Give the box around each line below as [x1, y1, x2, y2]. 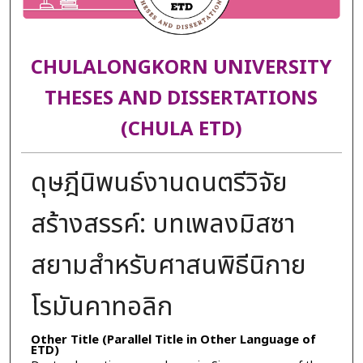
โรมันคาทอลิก [30, 287, 173, 327]
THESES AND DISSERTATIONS [45, 84, 318, 114]
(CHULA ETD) [120, 115, 242, 145]
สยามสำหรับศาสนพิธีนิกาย [30, 246, 306, 285]
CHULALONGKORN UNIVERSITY [31, 53, 332, 83]
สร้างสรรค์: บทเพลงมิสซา [30, 204, 295, 244]
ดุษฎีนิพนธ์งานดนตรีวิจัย [30, 163, 288, 203]
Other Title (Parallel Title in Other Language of [30, 330, 316, 349]
